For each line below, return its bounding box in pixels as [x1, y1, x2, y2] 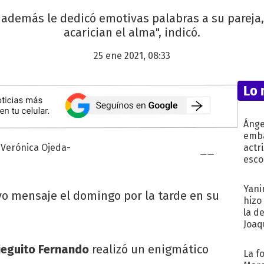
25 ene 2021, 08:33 [94, 50, 170, 62]
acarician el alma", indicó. [64, 25, 200, 40]
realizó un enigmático [89, 242, 209, 256]
